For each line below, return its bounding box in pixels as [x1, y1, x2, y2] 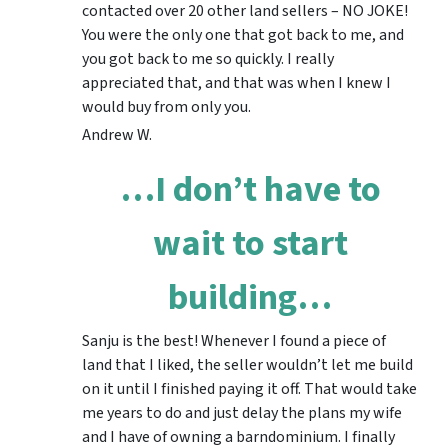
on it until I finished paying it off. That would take [82, 378, 417, 401]
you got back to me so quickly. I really [82, 48, 334, 71]
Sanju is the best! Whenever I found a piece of [82, 330, 386, 353]
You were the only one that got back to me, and [82, 24, 404, 47]
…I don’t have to [119, 164, 381, 216]
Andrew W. [82, 124, 152, 147]
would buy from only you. [82, 96, 251, 119]
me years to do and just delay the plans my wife [82, 402, 402, 425]
